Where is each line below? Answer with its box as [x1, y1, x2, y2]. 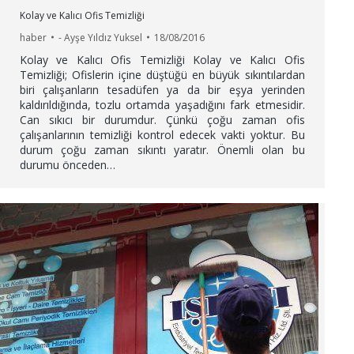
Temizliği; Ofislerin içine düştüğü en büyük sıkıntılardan [19, 66, 305, 82]
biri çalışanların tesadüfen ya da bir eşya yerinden [19, 81, 305, 97]
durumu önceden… [19, 156, 115, 172]
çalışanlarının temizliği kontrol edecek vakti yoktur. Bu [19, 126, 305, 142]
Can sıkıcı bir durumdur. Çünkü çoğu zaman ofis [19, 111, 305, 127]
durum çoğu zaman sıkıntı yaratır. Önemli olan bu [19, 141, 305, 157]
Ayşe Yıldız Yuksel [63, 30, 142, 44]
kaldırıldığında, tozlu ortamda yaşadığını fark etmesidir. [19, 96, 305, 112]
